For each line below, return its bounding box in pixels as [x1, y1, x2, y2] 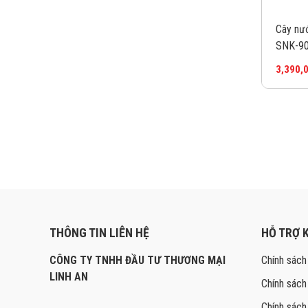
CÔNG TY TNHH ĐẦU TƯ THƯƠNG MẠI [49, 254, 225, 267]
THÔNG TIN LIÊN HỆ [49, 225, 149, 241]
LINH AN [49, 270, 88, 284]
